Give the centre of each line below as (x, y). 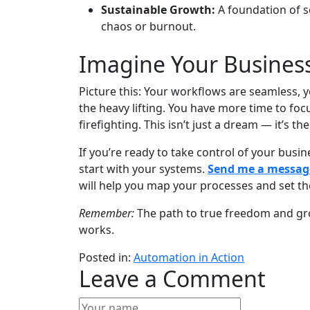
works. (97, 230)
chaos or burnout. (148, 27)
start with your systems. (143, 169)
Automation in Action (189, 258)
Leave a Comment (172, 279)
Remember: (107, 213)
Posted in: (106, 258)
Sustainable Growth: (158, 10)
